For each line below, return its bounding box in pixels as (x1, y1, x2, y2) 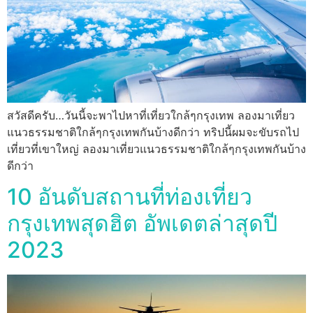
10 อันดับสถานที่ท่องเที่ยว (7, 183, 252, 211)
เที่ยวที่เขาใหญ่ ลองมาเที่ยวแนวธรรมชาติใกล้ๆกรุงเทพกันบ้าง (7, 141, 306, 156)
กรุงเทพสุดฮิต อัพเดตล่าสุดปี (7, 210, 277, 238)
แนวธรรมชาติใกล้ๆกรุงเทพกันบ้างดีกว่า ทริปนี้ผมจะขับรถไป (7, 124, 299, 139)
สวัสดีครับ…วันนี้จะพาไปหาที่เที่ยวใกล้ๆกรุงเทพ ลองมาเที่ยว (7, 108, 295, 122)
